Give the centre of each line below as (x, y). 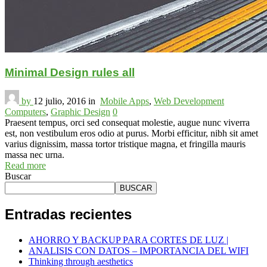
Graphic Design (80, 112)
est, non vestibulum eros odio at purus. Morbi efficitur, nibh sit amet (131, 133)
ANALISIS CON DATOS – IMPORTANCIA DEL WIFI (139, 251)
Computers (25, 112)
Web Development (189, 101)
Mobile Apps (125, 101)
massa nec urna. (35, 155)
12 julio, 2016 (60, 101)
